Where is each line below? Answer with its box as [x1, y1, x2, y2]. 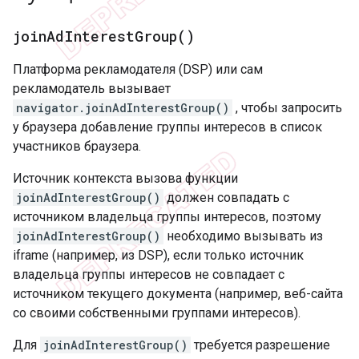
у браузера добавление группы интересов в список [13, 119, 322, 135]
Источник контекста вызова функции [13, 170, 238, 186]
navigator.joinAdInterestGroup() [16, 99, 229, 115]
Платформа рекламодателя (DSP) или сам [13, 61, 263, 77]
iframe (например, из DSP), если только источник [13, 247, 304, 263]
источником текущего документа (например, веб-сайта [13, 285, 343, 301]
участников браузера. [13, 138, 141, 154]
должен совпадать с [163, 189, 289, 205]
